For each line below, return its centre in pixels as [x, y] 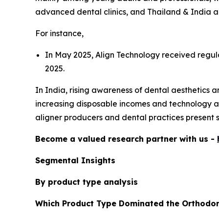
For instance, [59, 33]
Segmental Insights [75, 160]
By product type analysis [87, 182]
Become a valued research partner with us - [126, 139]
